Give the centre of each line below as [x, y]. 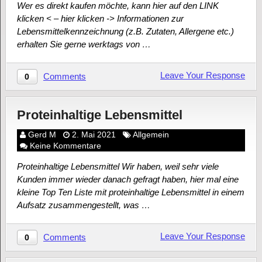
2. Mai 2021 [94, 135]
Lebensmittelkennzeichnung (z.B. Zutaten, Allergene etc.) [125, 32]
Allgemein [151, 135]
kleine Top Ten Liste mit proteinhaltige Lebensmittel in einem [130, 192]
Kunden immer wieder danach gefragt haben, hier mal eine [127, 180]
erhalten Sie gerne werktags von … [84, 44]
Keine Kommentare [65, 146]
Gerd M [42, 135]
